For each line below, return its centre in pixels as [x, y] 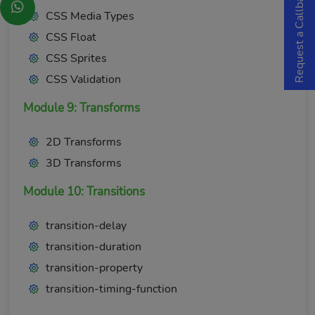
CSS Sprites [76, 58]
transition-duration [94, 247]
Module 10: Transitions [84, 192]
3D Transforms [84, 163]
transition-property [94, 268]
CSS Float [71, 37]
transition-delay [86, 226]
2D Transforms [84, 142]
